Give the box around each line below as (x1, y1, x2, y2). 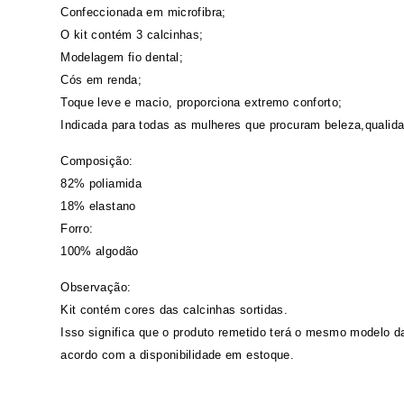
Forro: (60, 222, 94, 236)
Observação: (60, 280, 132, 295)
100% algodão (60, 244, 139, 259)
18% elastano (60, 199, 136, 214)
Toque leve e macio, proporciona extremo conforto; (60, 96, 343, 110)
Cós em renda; (60, 73, 142, 87)
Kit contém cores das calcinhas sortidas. (60, 303, 289, 317)
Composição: (60, 154, 133, 169)
